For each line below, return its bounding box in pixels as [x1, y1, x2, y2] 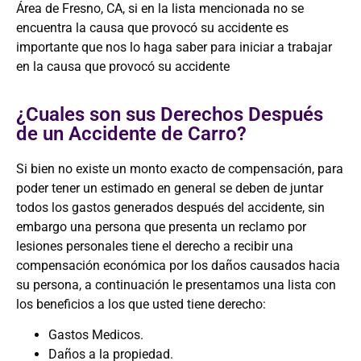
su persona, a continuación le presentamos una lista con [16, 276, 336, 293]
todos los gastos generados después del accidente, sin [16, 199, 325, 215]
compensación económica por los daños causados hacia [16, 257, 340, 273]
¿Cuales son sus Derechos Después [16, 102, 323, 126]
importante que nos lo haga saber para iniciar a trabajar [16, 39, 332, 56]
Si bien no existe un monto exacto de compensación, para [16, 160, 343, 176]
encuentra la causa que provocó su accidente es [16, 20, 288, 36]
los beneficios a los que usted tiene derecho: [16, 296, 266, 312]
